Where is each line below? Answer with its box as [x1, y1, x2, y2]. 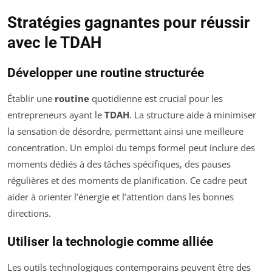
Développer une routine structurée [7, 66, 204, 80]
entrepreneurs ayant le [7, 109, 104, 121]
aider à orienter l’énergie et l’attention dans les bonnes [7, 191, 234, 203]
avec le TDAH [7, 33, 101, 52]
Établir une [7, 92, 55, 104]
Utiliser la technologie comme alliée [7, 234, 213, 249]
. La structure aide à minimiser [129, 109, 256, 121]
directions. [7, 207, 51, 219]
